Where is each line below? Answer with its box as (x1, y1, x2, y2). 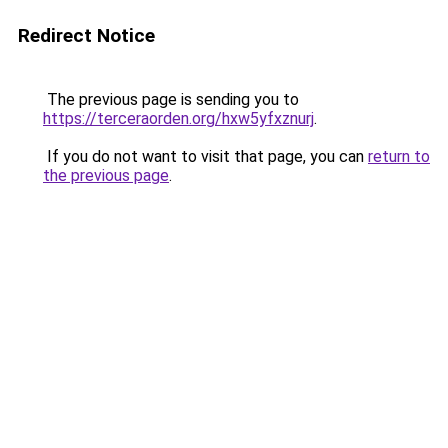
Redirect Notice (18, 24, 155, 47)
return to (368, 147, 430, 166)
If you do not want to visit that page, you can (43, 147, 368, 166)
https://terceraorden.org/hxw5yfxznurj (43, 109, 314, 128)
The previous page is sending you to (43, 90, 299, 109)
